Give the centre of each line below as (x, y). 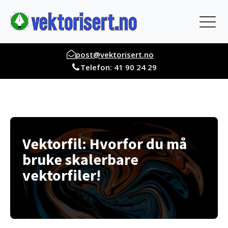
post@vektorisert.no (115, 55)
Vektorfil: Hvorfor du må (104, 144)
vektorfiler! (61, 175)
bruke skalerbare (80, 160)
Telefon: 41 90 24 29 (119, 67)
